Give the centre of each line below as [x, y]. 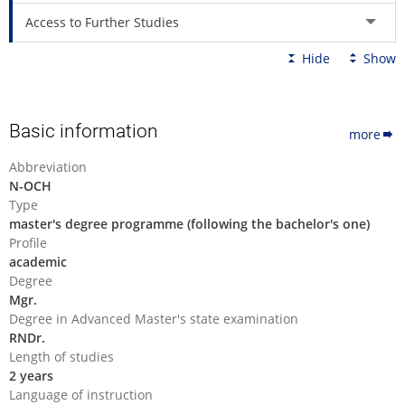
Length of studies [61, 356]
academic [38, 261]
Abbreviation [48, 166]
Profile [28, 242]
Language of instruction [81, 394]
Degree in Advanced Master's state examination [154, 318]
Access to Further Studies [102, 22]
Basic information [84, 131]
